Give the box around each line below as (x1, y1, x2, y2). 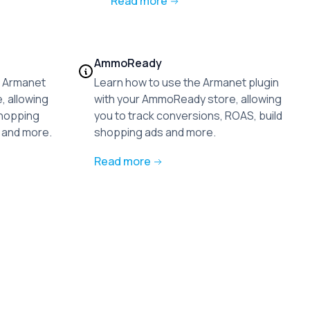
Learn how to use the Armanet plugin (94, 75, 279, 90)
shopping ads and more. (94, 125, 216, 140)
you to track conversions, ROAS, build (94, 108, 282, 123)
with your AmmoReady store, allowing (94, 91, 282, 107)
